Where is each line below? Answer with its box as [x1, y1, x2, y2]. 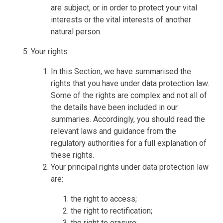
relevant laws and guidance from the [51, 126, 177, 136]
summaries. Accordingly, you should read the [51, 114, 206, 124]
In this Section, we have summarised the [51, 66, 192, 76]
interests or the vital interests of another [51, 14, 192, 24]
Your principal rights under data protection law [51, 162, 209, 172]
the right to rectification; [71, 206, 153, 216]
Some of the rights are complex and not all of [51, 90, 208, 100]
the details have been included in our [51, 102, 178, 112]
